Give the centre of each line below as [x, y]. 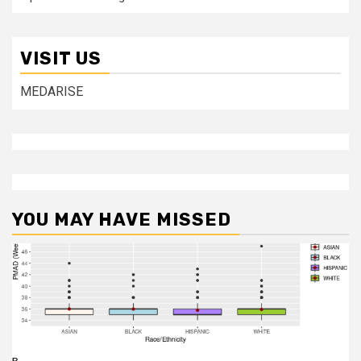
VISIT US [61, 58]
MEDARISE [52, 91]
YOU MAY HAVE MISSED [122, 220]
